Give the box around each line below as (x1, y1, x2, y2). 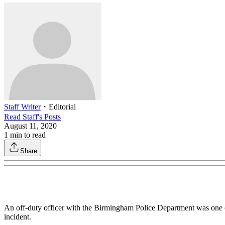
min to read (8, 130, 46, 139)
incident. (4, 212, 31, 221)
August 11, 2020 (4, 121, 57, 130)
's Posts (38, 112, 61, 121)
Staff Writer (4, 102, 41, 111)
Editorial (49, 102, 76, 111)
